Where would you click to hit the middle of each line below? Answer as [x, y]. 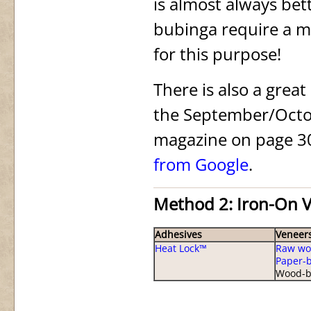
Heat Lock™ [181, 249]
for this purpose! [217, 54]
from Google [201, 164]
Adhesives [178, 235]
